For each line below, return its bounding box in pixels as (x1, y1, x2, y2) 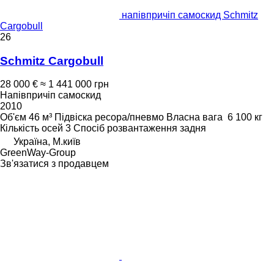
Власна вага (166, 112, 223, 123)
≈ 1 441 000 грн (40, 79, 109, 90)
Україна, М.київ (13, 136, 81, 147)
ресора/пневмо (95, 112, 164, 123)
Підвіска (54, 112, 92, 123)
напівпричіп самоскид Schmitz (122, 9, 258, 20)
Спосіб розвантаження (73, 123, 177, 134)
